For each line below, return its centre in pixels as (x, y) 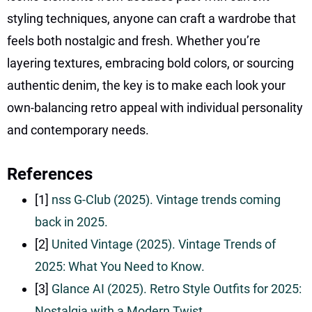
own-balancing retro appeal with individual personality (155, 107)
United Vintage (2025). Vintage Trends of (164, 244)
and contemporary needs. (78, 130)
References (50, 174)
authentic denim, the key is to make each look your (146, 85)
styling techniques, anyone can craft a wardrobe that (151, 18)
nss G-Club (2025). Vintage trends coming (166, 199)
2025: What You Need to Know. (120, 266)
